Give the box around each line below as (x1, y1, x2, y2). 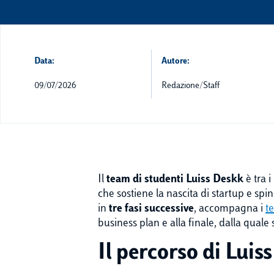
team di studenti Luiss (106, 174, 210, 185)
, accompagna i (194, 204, 265, 215)
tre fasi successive (109, 204, 194, 215)
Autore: (161, 57, 190, 66)
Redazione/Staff (161, 81, 220, 91)
